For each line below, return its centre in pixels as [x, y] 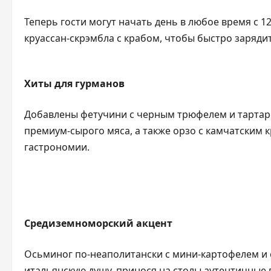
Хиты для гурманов [74, 83]
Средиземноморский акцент [98, 223]
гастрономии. [57, 147]
